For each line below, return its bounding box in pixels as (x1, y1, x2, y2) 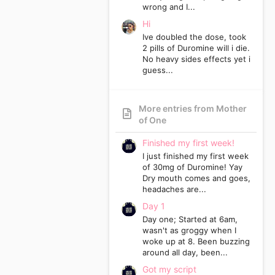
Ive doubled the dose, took (142, 32, 246, 42)
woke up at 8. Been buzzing (142, 236, 250, 247)
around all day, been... (142, 247, 228, 258)
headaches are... (142, 184, 206, 195)
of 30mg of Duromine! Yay (142, 162, 242, 172)
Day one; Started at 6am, (142, 214, 238, 225)
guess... (142, 65, 173, 76)
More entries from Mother (138, 103, 247, 114)
